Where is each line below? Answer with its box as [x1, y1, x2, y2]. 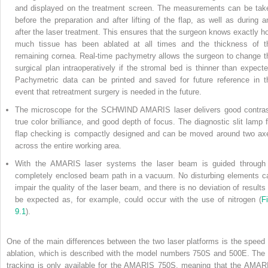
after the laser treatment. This [15, 27, 120, 36]
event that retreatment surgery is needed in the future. [15, 87, 202, 96]
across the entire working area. [15, 141, 121, 150]
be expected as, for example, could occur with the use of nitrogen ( [15, 194, 261, 204]
